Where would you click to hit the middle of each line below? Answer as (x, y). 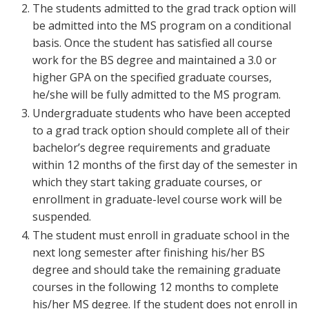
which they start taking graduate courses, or (147, 182)
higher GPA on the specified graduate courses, (152, 77)
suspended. (62, 217)
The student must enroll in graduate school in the (161, 235)
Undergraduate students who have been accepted (161, 113)
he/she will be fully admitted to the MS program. (158, 94)
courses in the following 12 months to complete (156, 287)
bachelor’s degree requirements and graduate (151, 148)
